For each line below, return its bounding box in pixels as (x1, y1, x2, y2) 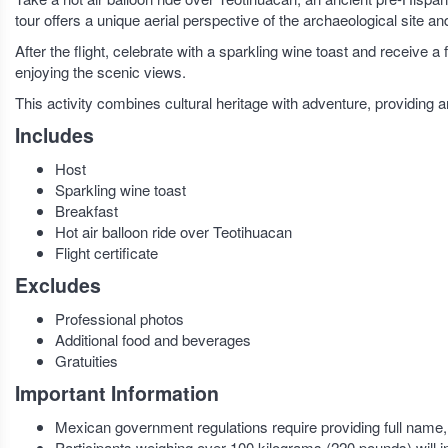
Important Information (15, 379, 219, 407)
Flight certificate (55, 242, 158, 263)
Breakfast (55, 200, 118, 221)
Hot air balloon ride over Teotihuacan (55, 221, 292, 242)
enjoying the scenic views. (15, 61, 186, 82)
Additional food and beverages (55, 329, 251, 350)
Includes (15, 121, 94, 149)
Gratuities (55, 350, 118, 371)
